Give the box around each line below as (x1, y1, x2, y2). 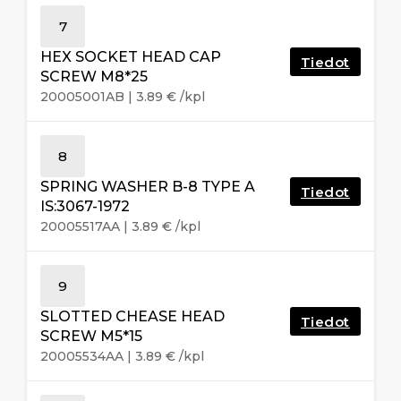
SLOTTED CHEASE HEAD (40, 307, 225, 325)
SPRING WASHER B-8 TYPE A (40, 177, 255, 195)
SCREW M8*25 (40, 67, 148, 85)
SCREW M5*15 (40, 327, 142, 345)
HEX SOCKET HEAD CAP (40, 47, 221, 65)
